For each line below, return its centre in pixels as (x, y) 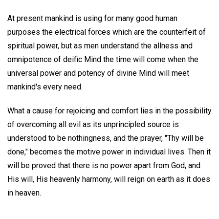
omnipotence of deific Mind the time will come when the (103, 59)
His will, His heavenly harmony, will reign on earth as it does (109, 179)
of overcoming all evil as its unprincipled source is (93, 124)
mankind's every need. (45, 87)
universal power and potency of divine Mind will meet (98, 73)
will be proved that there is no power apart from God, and (104, 165)
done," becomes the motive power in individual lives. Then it (109, 152)
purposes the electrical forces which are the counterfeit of (107, 32)
